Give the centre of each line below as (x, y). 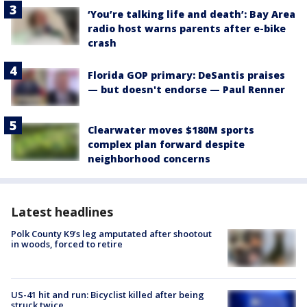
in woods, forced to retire (67, 244)
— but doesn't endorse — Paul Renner (186, 89)
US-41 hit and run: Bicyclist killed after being (108, 295)
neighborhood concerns (149, 158)
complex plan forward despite (166, 144)
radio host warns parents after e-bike (187, 28)
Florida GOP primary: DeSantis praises (186, 75)
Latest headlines (62, 211)
